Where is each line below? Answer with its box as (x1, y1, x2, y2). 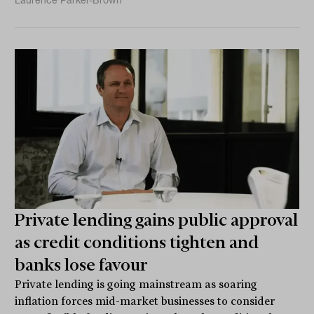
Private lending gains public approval (15, 210, 299, 230)
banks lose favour (15, 254, 148, 275)
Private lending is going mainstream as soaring (15, 278, 258, 291)
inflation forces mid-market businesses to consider (15, 294, 275, 308)
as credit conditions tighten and (15, 232, 259, 252)
